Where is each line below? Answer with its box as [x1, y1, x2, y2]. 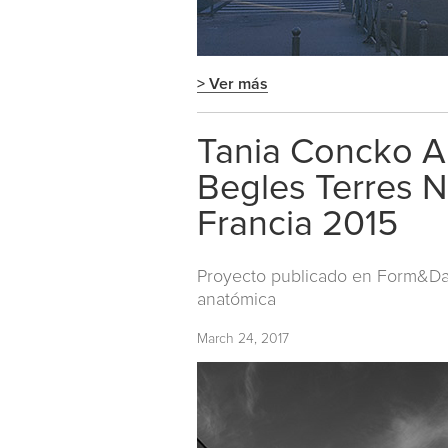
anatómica [197, 290, 276, 309]
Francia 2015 [197, 207, 398, 244]
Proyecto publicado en [197, 267, 377, 286]
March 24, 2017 [197, 331, 289, 346]
